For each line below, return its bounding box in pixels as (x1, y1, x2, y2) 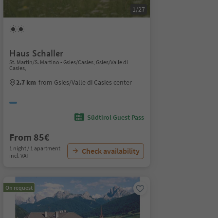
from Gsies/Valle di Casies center (38, 78, 132, 87)
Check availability (81, 146, 140, 156)
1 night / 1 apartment (9, 145, 60, 152)
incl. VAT (9, 152, 29, 159)
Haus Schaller (9, 48, 63, 59)
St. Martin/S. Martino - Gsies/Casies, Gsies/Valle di (9, 58, 128, 66)
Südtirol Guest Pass (87, 113, 144, 122)
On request (5, 184, 33, 191)
